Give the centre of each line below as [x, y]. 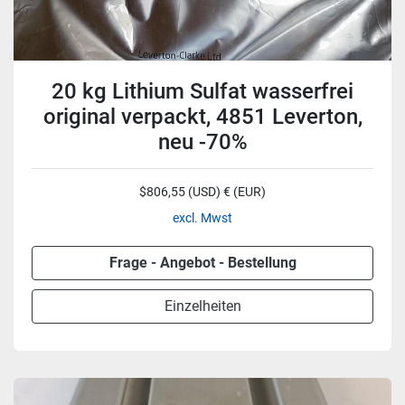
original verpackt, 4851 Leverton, [202, 117]
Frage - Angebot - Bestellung [202, 263]
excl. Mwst [202, 218]
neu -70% [202, 142]
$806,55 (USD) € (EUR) [202, 192]
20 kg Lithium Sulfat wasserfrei [202, 91]
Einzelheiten [202, 306]
